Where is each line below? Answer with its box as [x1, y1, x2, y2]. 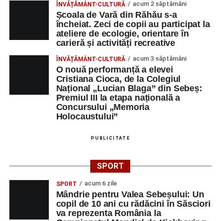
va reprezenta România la [56, 208, 161, 218]
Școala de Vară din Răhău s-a [56, 10, 177, 20]
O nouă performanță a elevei [56, 65, 173, 74]
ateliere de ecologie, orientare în [56, 29, 189, 38]
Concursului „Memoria [56, 102, 150, 112]
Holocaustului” [56, 111, 118, 121]
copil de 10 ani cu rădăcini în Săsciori [56, 199, 211, 209]
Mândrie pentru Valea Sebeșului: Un [56, 189, 204, 199]
